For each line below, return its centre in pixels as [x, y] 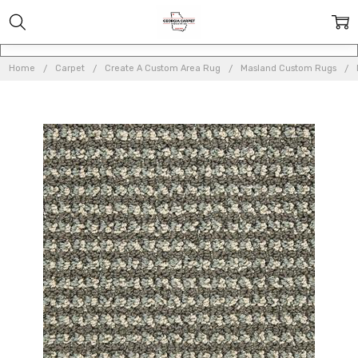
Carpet [70, 68]
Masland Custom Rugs [289, 68]
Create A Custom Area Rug [163, 68]
